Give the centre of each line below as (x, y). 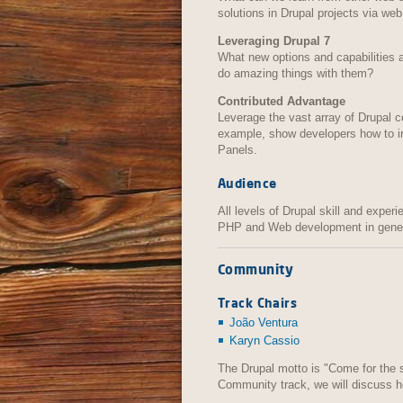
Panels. (237, 149)
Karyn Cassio (264, 341)
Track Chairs (258, 303)
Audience (247, 183)
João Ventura (264, 323)
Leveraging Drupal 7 (274, 40)
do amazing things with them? (296, 73)
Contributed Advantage (282, 101)
